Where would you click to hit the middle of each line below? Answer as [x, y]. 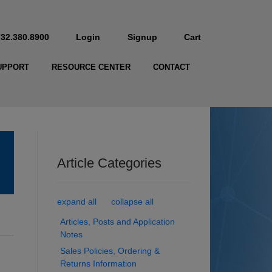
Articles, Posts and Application [117, 222]
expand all [77, 202]
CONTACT [171, 67]
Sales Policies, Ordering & [110, 251]
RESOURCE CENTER [91, 67]
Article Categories [109, 163]
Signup [142, 37]
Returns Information [98, 264]
